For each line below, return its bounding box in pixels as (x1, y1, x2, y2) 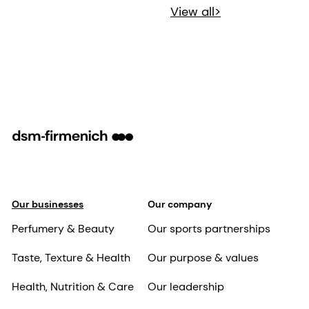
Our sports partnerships (147, 221, 270, 236)
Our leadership (147, 279, 224, 294)
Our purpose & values (147, 250, 259, 265)
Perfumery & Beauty (12, 221, 114, 236)
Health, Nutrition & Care (12, 279, 134, 294)
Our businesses (12, 197, 83, 210)
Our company (147, 197, 212, 210)
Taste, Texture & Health (12, 250, 130, 265)
